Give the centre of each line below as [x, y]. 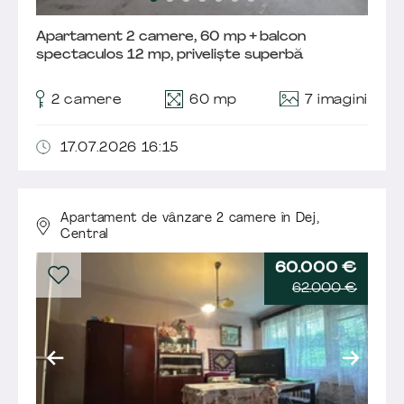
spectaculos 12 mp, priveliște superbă [170, 55]
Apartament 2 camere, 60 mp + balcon [171, 37]
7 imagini [336, 100]
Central [84, 234]
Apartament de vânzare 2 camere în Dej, [190, 218]
